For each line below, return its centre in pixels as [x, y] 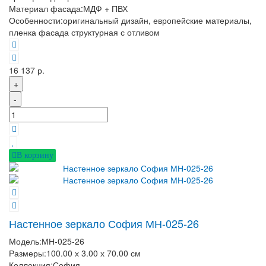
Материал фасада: [46, 8]
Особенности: [36, 20]
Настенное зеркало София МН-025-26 [104, 223]
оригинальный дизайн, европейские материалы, [157, 20]
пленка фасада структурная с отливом [84, 32]
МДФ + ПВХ [105, 8]
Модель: [25, 241]
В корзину [35, 156]
